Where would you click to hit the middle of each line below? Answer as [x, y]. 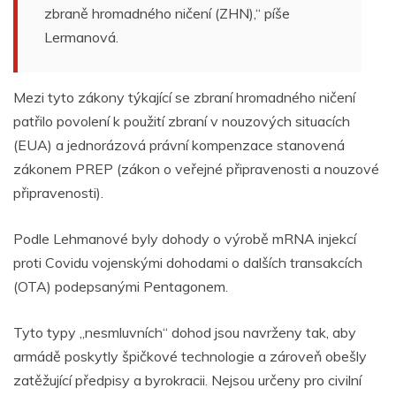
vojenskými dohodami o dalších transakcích [225, 263]
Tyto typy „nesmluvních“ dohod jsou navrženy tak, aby [185, 333]
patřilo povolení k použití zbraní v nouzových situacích [182, 122]
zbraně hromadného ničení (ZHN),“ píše [167, 14]
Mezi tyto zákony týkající [92, 98]
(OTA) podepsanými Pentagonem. [121, 287]
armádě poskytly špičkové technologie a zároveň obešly [190, 357]
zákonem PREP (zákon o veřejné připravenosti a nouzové [196, 169]
